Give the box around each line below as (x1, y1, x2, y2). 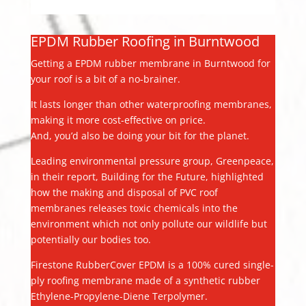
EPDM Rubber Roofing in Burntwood (30, 31, 260, 51)
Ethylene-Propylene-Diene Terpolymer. (30, 289, 208, 303)
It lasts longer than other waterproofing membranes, (30, 97, 272, 111)
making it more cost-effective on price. (30, 113, 206, 126)
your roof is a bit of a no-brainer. (30, 72, 180, 85)
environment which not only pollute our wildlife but (30, 217, 267, 230)
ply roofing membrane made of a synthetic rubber (30, 273, 260, 287)
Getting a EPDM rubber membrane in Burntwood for (30, 56, 270, 70)
